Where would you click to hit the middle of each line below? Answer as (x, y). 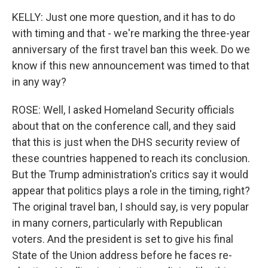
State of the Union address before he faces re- (122, 255)
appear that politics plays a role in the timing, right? (131, 191)
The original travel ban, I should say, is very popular (130, 207)
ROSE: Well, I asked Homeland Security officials (123, 110)
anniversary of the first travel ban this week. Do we (131, 49)
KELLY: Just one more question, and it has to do (124, 17)
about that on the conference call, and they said (124, 126)
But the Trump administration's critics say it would (130, 174)
